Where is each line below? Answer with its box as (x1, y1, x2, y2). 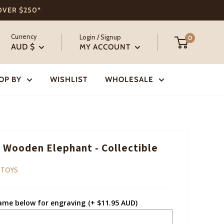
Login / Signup (79, 32, 121, 41)
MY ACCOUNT (79, 42, 132, 51)
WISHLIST (49, 75, 87, 84)
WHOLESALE (104, 75, 153, 84)
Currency (11, 32, 37, 40)
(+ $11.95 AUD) (88, 198, 137, 207)
